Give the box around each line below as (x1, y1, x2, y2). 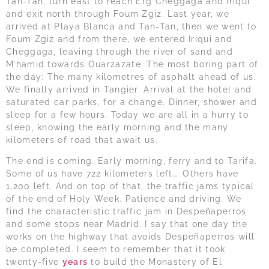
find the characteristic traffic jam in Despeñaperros (6, 207, 247, 217)
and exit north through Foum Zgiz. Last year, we (6, 8, 230, 19)
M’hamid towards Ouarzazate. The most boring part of (6, 59, 259, 69)
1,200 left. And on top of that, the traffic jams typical (6, 181, 255, 192)
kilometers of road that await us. (6, 134, 158, 145)
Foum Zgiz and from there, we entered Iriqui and (6, 34, 233, 44)
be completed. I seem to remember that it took (6, 244, 226, 255)
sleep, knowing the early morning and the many (6, 122, 229, 132)
